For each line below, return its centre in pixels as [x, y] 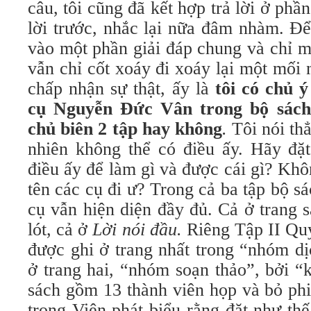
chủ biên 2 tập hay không [125, 129]
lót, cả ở [60, 229]
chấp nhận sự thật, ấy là [121, 89]
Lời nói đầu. [137, 229]
